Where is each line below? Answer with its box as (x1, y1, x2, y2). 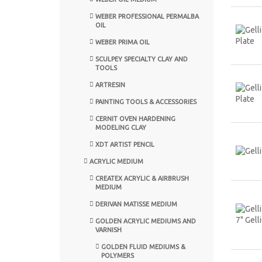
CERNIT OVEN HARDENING (95, 115, 175, 122)
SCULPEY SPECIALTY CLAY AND (95, 55, 188, 63)
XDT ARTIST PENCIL (95, 140, 154, 148)
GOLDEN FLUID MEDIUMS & (101, 243, 185, 250)
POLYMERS (101, 251, 134, 259)
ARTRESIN (95, 81, 125, 88)
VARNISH (95, 226, 122, 233)
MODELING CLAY (95, 123, 146, 131)
